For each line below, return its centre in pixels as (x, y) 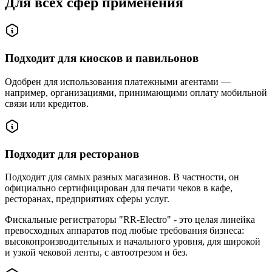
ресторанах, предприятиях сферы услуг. (87, 199)
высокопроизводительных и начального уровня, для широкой (133, 242)
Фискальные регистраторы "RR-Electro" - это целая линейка (130, 220)
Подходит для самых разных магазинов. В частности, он (122, 177)
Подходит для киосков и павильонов (102, 58)
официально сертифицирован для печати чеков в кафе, (119, 188)
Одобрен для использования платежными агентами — (118, 81)
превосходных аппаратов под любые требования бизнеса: (124, 231)
